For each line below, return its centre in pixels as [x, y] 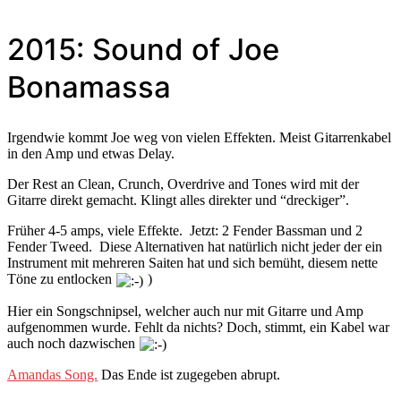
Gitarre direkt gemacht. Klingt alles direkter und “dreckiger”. [178, 200]
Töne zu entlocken [61, 279]
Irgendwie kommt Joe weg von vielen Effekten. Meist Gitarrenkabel [199, 138]
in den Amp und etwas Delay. [91, 154]
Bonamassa [89, 87]
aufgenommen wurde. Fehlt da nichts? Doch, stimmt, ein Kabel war [198, 327]
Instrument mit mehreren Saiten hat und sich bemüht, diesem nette [192, 263]
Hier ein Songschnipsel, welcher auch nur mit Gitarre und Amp [185, 311]
